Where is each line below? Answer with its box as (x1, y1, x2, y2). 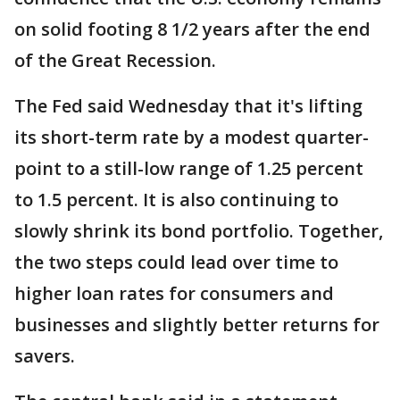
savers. (14, 344, 75, 369)
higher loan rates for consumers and (14, 281, 334, 306)
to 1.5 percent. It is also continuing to (14, 187, 338, 212)
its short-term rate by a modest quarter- (14, 125, 369, 150)
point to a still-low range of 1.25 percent (14, 156, 363, 181)
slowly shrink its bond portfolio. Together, (14, 219, 383, 244)
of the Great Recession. (14, 48, 216, 73)
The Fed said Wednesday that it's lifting (14, 94, 362, 119)
